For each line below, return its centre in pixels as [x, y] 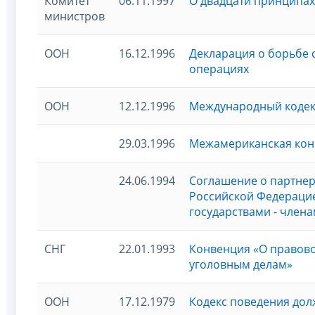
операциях [219, 69]
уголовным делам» [241, 264]
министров [75, 16]
